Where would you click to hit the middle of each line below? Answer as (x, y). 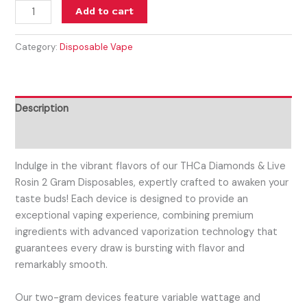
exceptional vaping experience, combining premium (135, 216)
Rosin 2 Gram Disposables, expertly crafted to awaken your (152, 183)
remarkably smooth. (62, 265)
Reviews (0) (42, 135)
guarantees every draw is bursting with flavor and (130, 249)
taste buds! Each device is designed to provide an (132, 199)
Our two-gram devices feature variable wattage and (138, 297)
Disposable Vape (97, 47)
